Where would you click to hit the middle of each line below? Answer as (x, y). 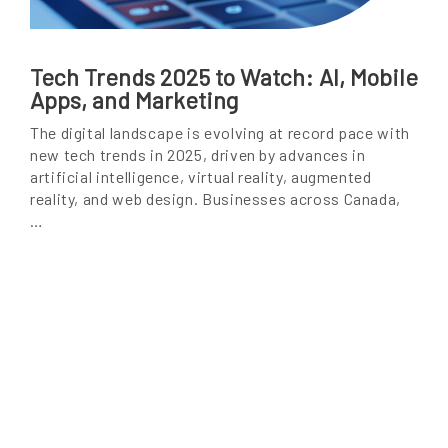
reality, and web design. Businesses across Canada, (216, 199)
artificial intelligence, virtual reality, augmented (201, 177)
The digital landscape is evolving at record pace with (220, 133)
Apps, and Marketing (134, 100)
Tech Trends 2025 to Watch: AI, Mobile (224, 77)
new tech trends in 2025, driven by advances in (198, 155)
